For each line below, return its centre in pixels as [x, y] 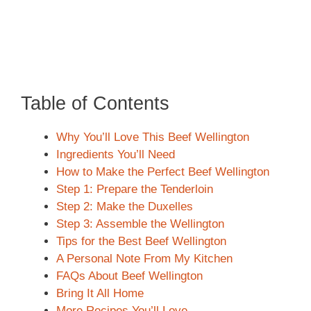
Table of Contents [95, 104]
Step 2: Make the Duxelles [125, 207]
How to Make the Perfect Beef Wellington [163, 172]
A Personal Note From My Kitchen [144, 259]
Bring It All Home [100, 294]
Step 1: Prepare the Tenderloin [135, 190]
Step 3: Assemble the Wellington [140, 224]
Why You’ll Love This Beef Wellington [153, 137]
